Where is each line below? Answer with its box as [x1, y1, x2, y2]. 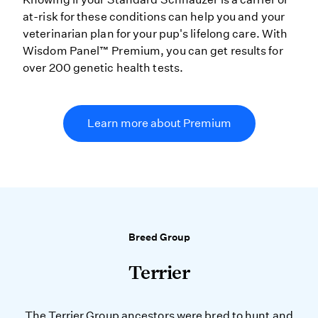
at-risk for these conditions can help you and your [23, 10, 285, 24]
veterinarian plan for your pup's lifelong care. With [23, 27, 288, 41]
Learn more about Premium [87, 116, 231, 131]
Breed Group [128, 231, 190, 244]
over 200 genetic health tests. [23, 61, 184, 75]
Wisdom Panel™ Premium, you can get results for [23, 44, 283, 58]
